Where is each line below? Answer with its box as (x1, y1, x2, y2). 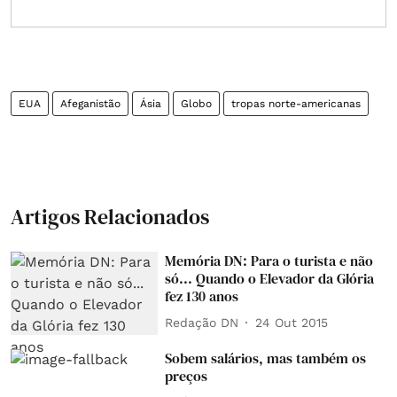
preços (165, 365, 208, 385)
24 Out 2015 (255, 315, 329, 330)
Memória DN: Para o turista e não (165, 251, 374, 270)
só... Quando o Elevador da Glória (165, 269, 375, 288)
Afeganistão (60, 97, 121, 110)
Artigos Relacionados (11, 202, 209, 231)
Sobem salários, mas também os (165, 347, 367, 368)
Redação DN (165, 315, 239, 330)
